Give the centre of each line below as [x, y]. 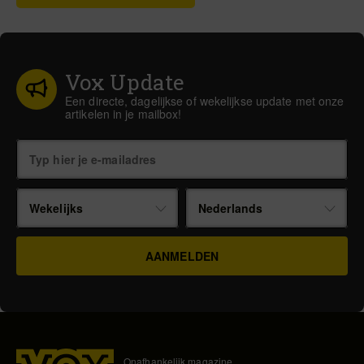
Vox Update [125, 82]
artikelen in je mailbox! [123, 114]
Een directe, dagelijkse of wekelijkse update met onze [205, 101]
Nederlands [231, 208]
